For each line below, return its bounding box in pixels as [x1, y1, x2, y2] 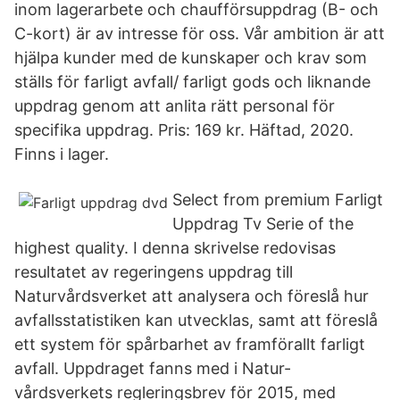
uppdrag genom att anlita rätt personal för [14, 96, 335, 115]
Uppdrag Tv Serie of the [172, 214, 354, 233]
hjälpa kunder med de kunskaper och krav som [14, 48, 367, 67]
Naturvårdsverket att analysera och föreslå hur [14, 287, 369, 305]
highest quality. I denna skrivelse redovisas [14, 238, 336, 257]
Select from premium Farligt [172, 190, 383, 209]
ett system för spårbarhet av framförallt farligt [14, 335, 365, 354]
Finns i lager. [14, 145, 109, 163]
